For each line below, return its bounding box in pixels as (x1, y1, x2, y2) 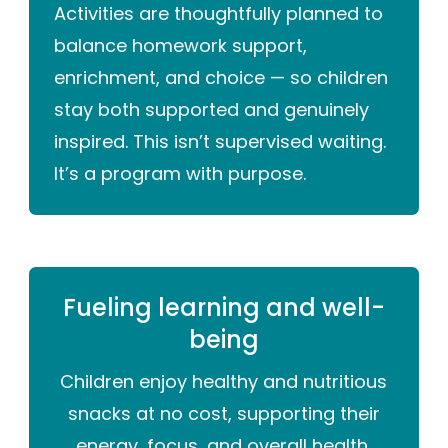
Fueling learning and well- (62, 291, 385, 325)
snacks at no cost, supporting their (67, 401, 380, 427)
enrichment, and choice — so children (54, 65, 389, 91)
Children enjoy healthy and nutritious (60, 369, 388, 395)
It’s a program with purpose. (54, 161, 307, 187)
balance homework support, (54, 33, 308, 59)
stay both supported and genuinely (54, 97, 370, 123)
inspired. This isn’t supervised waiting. (54, 129, 387, 155)
